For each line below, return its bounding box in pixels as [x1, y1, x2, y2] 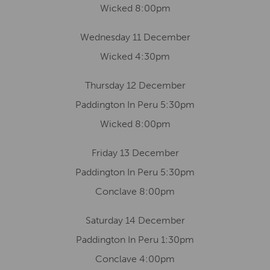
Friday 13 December [91, 147, 179, 159]
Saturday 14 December [85, 215, 185, 226]
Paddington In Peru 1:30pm [76, 234, 194, 245]
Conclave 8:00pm [95, 186, 175, 197]
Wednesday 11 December [80, 31, 190, 43]
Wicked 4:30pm [100, 51, 170, 62]
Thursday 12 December [84, 80, 186, 91]
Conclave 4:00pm [95, 253, 175, 265]
